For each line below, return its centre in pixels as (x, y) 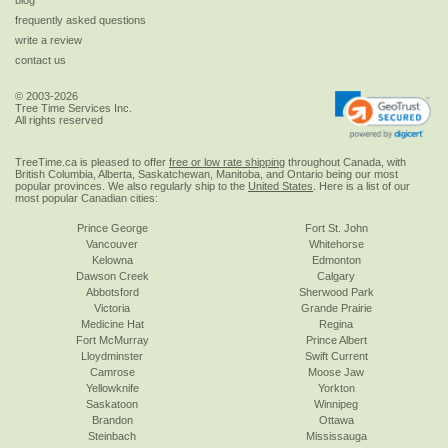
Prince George (112, 227)
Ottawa (336, 419)
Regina (336, 323)
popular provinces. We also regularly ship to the (131, 185)
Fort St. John (336, 227)
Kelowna (112, 259)
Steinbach (112, 435)
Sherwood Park (336, 291)
